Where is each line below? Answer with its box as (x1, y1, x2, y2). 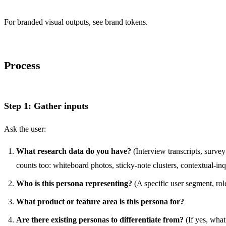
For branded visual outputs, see (4, 18, 105, 26)
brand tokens (105, 18, 146, 26)
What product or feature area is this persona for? (16, 197, 184, 206)
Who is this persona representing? (16, 179, 132, 188)
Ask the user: (4, 124, 46, 133)
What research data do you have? (16, 146, 131, 155)
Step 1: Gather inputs (4, 100, 88, 111)
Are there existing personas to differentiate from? (16, 215, 184, 224)
